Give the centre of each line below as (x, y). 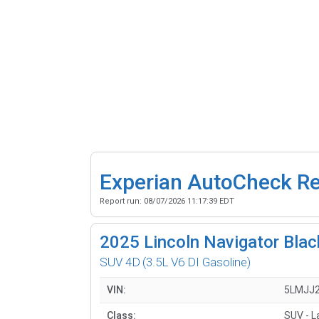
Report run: (122, 201)
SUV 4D (120, 262)
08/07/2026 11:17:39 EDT (189, 201)
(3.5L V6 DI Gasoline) (197, 262)
